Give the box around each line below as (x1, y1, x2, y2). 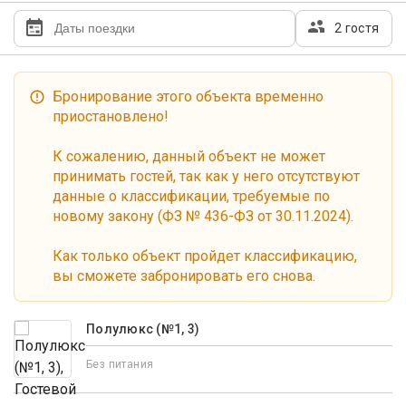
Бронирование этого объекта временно (53, 88, 324, 105)
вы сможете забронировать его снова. (53, 267, 315, 285)
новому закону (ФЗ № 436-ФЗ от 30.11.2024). (53, 208, 353, 225)
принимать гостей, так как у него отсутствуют (53, 168, 360, 185)
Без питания (86, 358, 154, 371)
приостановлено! (53, 108, 169, 125)
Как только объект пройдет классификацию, (53, 247, 357, 265)
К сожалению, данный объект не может (53, 148, 325, 165)
